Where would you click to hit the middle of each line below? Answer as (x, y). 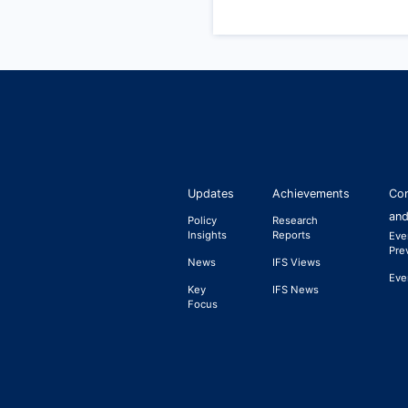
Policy (202, 220)
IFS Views (297, 262)
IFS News (296, 289)
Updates (210, 193)
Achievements (311, 193)
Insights (207, 235)
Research (296, 220)
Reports (292, 235)
